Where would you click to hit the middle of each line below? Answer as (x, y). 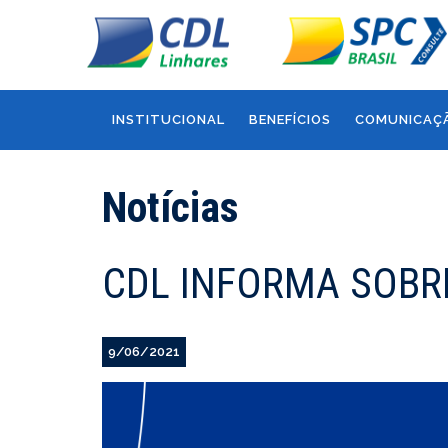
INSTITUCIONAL (168, 119)
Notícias (170, 207)
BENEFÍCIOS (290, 119)
